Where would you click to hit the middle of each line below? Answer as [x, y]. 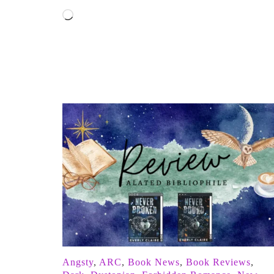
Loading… [94, 17]
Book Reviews [218, 262]
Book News [154, 262]
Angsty [78, 262]
